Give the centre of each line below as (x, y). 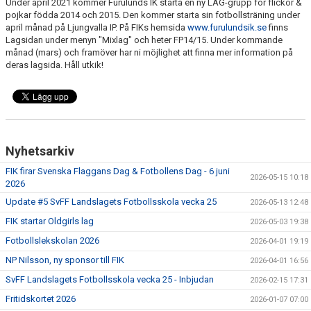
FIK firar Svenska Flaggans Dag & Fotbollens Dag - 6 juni (118, 171)
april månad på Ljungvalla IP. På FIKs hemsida (96, 27)
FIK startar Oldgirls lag (50, 221)
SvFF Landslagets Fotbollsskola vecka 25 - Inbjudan (110, 279)
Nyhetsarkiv (40, 151)
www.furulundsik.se (227, 27)
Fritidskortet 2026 (41, 299)
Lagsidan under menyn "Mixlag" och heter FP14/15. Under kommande (144, 40)
